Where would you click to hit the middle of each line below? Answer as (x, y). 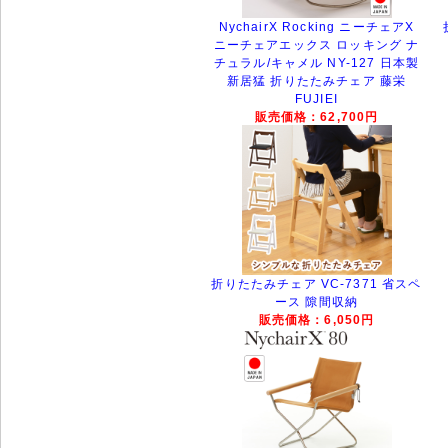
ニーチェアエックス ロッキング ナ (316, 44)
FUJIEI (316, 98)
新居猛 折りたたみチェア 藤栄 (316, 80)
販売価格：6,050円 (316, 319)
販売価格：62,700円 (316, 116)
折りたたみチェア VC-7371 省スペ (316, 283)
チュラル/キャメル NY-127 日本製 (316, 62)
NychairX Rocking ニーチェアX (316, 26)
